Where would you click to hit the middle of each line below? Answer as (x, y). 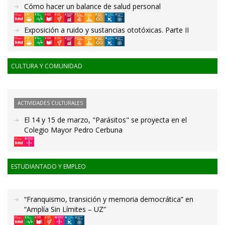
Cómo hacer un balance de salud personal (92, 6)
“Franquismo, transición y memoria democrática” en (109, 199)
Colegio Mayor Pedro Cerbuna (73, 130)
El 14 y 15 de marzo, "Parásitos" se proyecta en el (105, 120)
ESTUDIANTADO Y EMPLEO (48, 166)
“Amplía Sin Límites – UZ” (65, 209)
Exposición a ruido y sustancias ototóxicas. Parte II (106, 30)
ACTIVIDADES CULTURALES (50, 103)
